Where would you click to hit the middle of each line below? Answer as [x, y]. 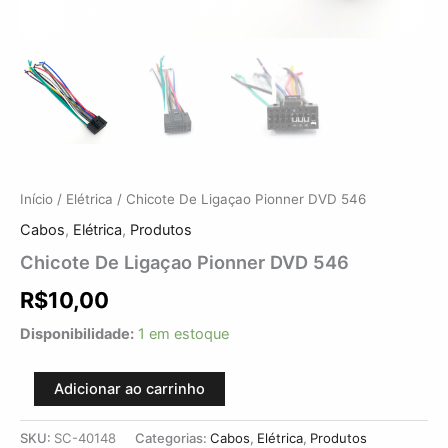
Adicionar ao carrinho [129, 388]
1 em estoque [183, 334]
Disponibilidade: [77, 334]
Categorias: [172, 437]
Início [36, 198]
